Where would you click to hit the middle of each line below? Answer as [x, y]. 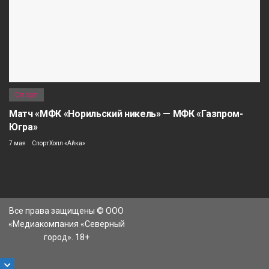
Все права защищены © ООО [66, 210]
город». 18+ [66, 237]
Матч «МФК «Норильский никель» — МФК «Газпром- [126, 113]
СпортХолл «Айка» [59, 143]
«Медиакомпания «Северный [66, 224]
